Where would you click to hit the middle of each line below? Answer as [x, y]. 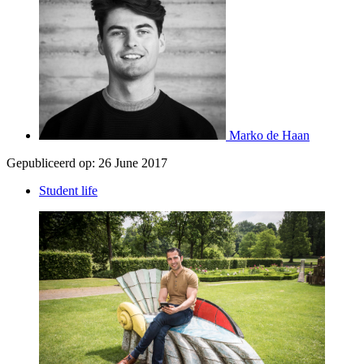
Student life [68, 190]
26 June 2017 [133, 162]
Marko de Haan [269, 135]
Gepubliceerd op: [51, 162]
